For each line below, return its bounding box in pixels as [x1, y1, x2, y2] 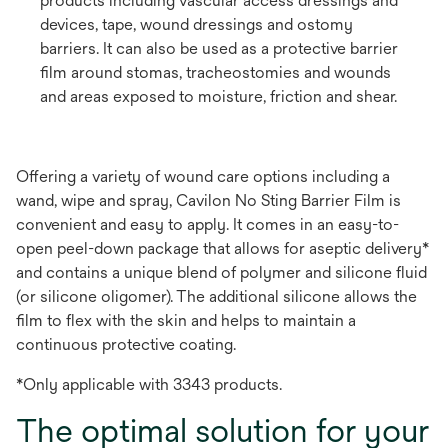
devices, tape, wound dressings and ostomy [40, 14, 353, 34]
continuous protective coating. [16, 334, 236, 354]
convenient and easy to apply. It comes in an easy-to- [16, 214, 399, 234]
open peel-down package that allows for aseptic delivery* [16, 238, 429, 258]
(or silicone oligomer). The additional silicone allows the [16, 286, 417, 306]
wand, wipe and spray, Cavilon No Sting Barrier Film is [16, 190, 401, 210]
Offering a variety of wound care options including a [16, 166, 390, 186]
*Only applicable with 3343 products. [16, 374, 282, 394]
